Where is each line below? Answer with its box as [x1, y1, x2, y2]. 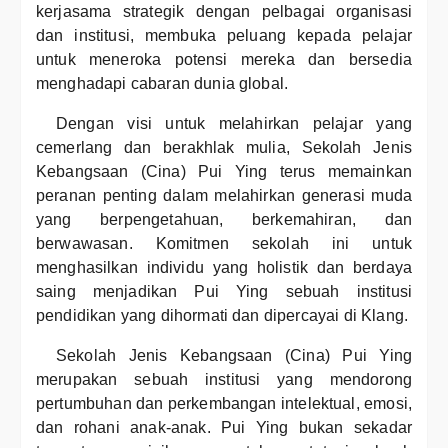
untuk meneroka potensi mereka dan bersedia [36, 51, 412, 68]
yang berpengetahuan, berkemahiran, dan [36, 211, 412, 228]
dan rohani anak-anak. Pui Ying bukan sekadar [36, 419, 412, 436]
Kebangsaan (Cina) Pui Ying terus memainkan [36, 163, 412, 180]
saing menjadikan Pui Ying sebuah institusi [36, 283, 412, 300]
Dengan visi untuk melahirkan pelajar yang [56, 115, 412, 132]
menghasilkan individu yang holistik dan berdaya [36, 259, 412, 276]
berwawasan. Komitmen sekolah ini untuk [36, 235, 412, 252]
